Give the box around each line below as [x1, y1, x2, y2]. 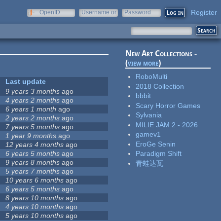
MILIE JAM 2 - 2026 [136, 120, 198, 129]
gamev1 [136, 130, 161, 139]
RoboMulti [136, 73, 168, 81]
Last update [5, 77, 46, 86]
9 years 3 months [5, 87, 60, 96]
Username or [81, 9, 116, 16]
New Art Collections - [125, 49, 197, 59]
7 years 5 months [5, 123, 60, 131]
